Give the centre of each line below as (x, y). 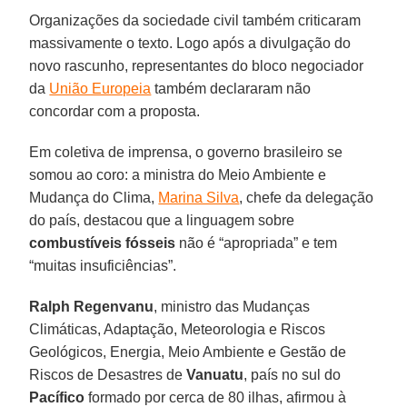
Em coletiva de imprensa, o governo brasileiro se (186, 152)
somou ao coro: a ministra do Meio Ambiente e (178, 174)
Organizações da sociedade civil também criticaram (195, 20)
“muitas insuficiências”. (103, 265)
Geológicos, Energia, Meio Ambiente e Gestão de (188, 352)
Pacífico (57, 397)
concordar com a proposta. (117, 111)
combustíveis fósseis (103, 243)
